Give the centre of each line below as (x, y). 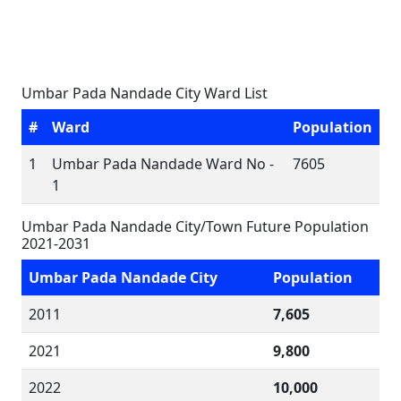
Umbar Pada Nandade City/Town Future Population (195, 226)
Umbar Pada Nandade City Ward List (145, 93)
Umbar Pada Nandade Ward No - (163, 164)
